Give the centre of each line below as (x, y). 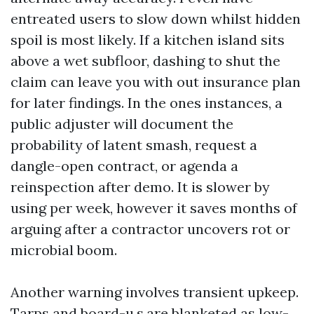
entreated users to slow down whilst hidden (156, 19)
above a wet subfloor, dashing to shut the (145, 61)
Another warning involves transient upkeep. (155, 292)
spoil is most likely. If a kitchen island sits (148, 40)
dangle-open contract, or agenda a (124, 166)
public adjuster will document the (122, 124)
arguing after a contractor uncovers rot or (150, 229)
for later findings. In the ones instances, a (146, 103)
